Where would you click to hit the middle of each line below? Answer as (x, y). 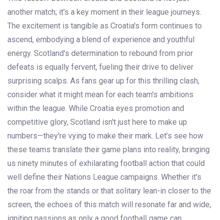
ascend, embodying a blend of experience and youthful (101, 40)
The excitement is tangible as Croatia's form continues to (105, 26)
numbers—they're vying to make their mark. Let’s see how (105, 136)
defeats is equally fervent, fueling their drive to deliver (100, 67)
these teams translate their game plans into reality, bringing (109, 150)
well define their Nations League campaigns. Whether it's (104, 177)
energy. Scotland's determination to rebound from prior (100, 54)
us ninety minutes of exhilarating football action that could (106, 164)
